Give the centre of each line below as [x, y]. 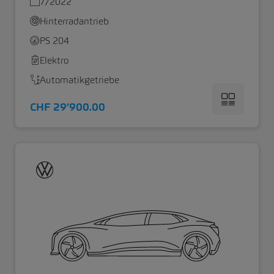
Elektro [54, 61]
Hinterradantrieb [74, 21]
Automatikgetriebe [80, 80]
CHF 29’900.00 [68, 107]
